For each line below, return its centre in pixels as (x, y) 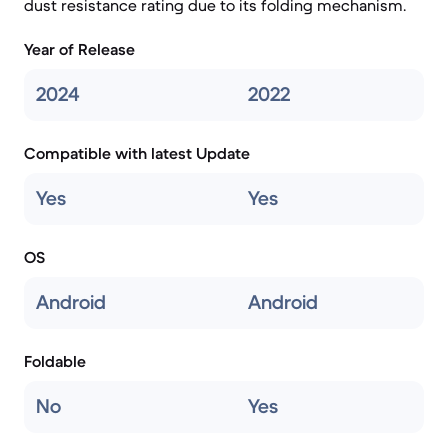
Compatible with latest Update (137, 153)
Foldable (55, 361)
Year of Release (79, 49)
